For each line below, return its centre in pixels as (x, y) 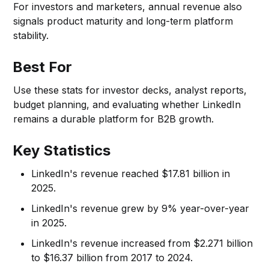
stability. (31, 35)
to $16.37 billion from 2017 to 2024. (112, 257)
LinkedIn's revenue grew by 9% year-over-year (141, 208)
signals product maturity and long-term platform (123, 21)
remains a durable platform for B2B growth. (114, 119)
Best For (43, 67)
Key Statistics (62, 150)
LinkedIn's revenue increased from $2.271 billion (142, 243)
